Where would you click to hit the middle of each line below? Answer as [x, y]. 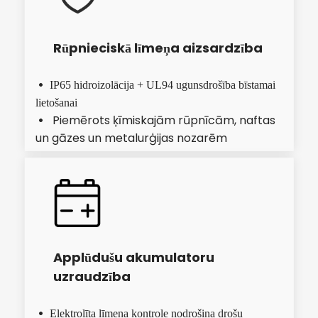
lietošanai [56, 102]
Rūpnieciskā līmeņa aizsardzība [158, 48]
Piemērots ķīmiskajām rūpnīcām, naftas [164, 120]
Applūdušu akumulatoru [134, 258]
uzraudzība [92, 277]
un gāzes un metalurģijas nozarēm [131, 138]
